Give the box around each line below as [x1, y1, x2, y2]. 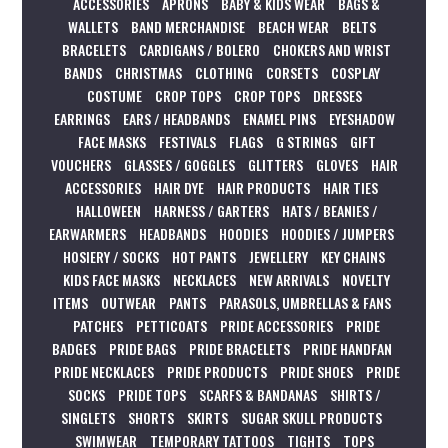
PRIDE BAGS [108, 337, 176, 359]
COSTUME [86, 84, 142, 106]
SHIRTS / [329, 383, 381, 405]
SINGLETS [61, 406, 115, 428]
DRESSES [312, 84, 362, 106]
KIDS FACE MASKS [63, 268, 160, 290]
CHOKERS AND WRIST [273, 38, 391, 60]
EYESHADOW [328, 107, 395, 129]
